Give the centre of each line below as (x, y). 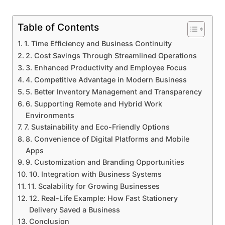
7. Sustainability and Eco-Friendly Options (97, 127)
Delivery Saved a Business (74, 209)
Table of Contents (58, 27)
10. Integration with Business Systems (95, 174)
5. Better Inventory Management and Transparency (114, 91)
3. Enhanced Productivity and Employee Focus (106, 67)
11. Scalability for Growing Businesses (93, 186)
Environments (50, 115)
